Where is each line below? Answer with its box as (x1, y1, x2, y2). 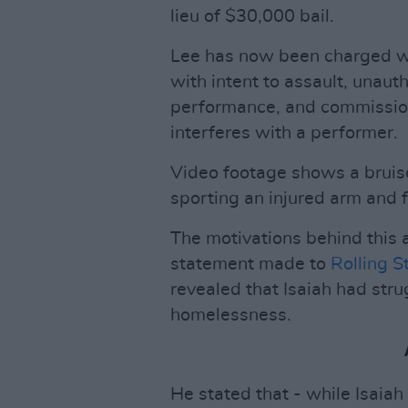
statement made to (170, 255, 331, 273)
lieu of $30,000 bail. (170, 7, 334, 25)
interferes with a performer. (170, 124, 398, 142)
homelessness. (170, 306, 291, 324)
